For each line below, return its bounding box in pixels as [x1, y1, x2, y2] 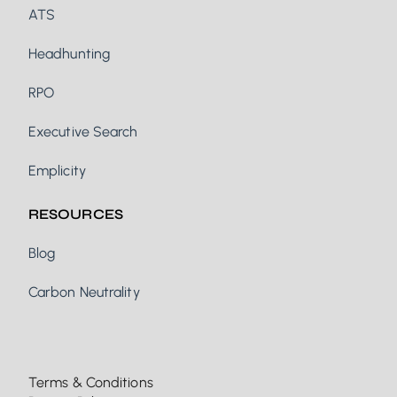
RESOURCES [28, 206, 123, 222]
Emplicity [28, 162, 86, 180]
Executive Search [28, 123, 138, 141]
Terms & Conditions [28, 374, 153, 391]
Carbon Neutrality [28, 284, 140, 300]
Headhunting [28, 45, 111, 63]
